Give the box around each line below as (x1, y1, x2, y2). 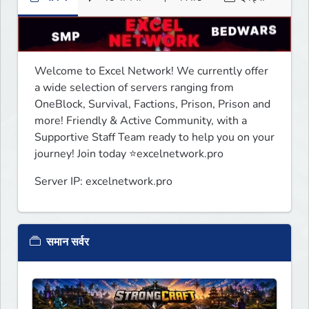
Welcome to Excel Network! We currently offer (34, 63, 268, 79)
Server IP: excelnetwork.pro (34, 174, 172, 190)
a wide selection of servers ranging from (34, 80, 234, 96)
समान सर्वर (43, 235, 89, 250)
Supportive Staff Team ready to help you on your (34, 130, 275, 146)
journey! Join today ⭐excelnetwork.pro (34, 146, 223, 162)
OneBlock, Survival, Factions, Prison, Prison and (34, 97, 270, 112)
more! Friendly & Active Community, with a (34, 113, 247, 129)
